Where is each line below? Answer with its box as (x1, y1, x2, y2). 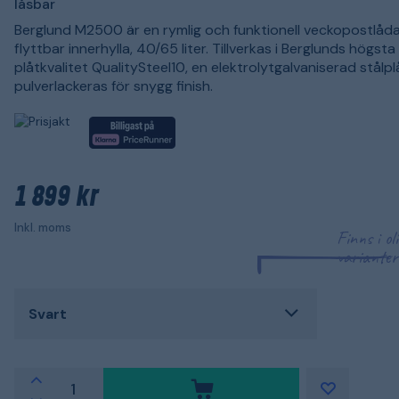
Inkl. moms (14, 219, 71, 235)
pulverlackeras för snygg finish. (14, 77, 213, 95)
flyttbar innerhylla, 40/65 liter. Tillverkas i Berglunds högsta (14, 39, 395, 58)
